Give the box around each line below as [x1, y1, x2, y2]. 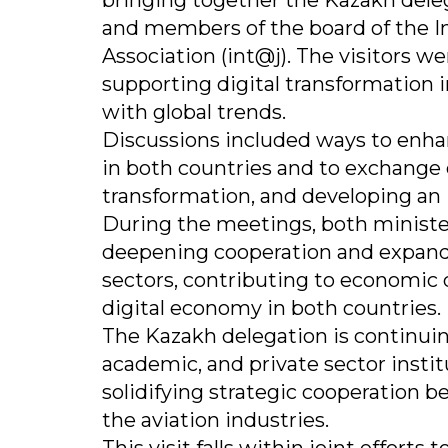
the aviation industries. [102, 408, 329, 433]
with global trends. [102, 100, 286, 125]
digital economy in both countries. [102, 296, 441, 321]
